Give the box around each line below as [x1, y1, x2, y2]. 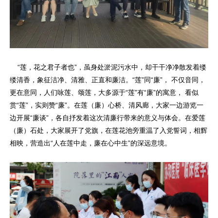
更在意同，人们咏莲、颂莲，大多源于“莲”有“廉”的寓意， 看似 [10, 88, 199, 96]
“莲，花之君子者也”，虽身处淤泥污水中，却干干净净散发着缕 [10, 63, 206, 71]
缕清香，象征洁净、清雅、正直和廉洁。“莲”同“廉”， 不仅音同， [10, 75, 205, 84]
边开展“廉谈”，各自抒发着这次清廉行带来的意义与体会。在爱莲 [10, 113, 205, 122]
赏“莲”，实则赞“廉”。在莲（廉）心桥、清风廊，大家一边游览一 [10, 101, 203, 109]
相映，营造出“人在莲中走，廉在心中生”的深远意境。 [10, 139, 171, 147]
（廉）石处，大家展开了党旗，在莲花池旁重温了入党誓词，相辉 [10, 126, 207, 134]
